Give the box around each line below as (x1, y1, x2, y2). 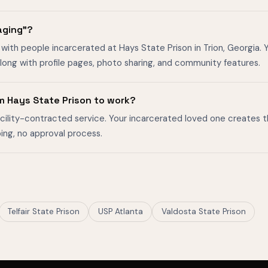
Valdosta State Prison (161, 206, 246, 217)
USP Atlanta (98, 206, 143, 217)
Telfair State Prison (7, 206, 80, 217)
